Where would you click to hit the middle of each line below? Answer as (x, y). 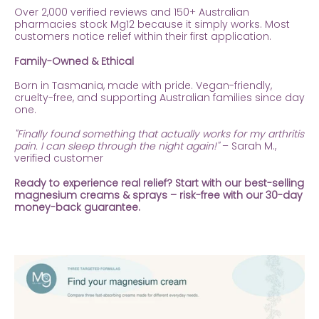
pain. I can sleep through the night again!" (117, 146)
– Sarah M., (248, 146)
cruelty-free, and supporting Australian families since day (159, 97)
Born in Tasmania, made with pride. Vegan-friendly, (143, 85)
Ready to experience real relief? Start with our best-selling (159, 183)
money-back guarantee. (77, 207)
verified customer (59, 158)
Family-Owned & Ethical (74, 61)
